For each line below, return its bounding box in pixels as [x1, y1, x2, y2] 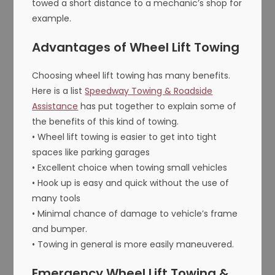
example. [32, 12, 72, 25]
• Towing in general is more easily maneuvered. [32, 238, 234, 251]
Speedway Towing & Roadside [85, 85, 213, 98]
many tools [32, 192, 81, 205]
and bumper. [32, 223, 88, 236]
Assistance [32, 100, 79, 113]
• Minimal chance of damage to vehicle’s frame [32, 207, 238, 220]
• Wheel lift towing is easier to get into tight [32, 131, 217, 144]
